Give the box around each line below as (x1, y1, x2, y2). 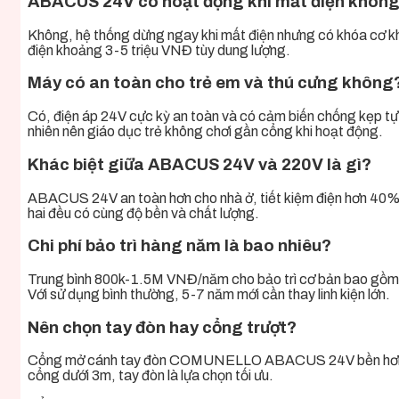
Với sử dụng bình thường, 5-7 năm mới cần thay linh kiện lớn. (28, 286, 390, 302)
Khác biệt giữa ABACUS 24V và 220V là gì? (28, 155, 371, 174)
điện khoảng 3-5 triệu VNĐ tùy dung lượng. (28, 42, 290, 58)
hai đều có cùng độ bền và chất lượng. (28, 205, 259, 221)
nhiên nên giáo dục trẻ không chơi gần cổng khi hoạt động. (28, 124, 383, 140)
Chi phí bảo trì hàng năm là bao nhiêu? (28, 237, 331, 256)
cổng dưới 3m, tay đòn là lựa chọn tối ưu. (28, 368, 273, 384)
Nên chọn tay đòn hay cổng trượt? (28, 318, 297, 337)
